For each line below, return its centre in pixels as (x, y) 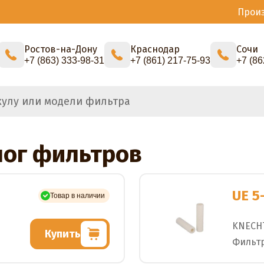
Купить (63, 234)
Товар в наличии (77, 196)
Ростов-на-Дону (61, 49)
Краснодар (155, 49)
